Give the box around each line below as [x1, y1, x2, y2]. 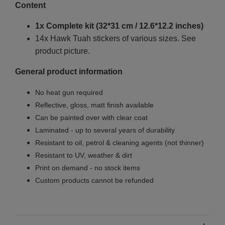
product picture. [35, 46, 92, 55]
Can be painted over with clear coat [35, 113, 148, 122]
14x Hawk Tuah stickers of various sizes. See [35, 34, 196, 43]
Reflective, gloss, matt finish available [35, 100, 154, 109]
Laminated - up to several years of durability [35, 126, 175, 134]
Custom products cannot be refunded [35, 176, 154, 184]
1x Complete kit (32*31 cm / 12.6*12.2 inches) [35, 21, 203, 30]
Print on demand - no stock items [35, 163, 140, 172]
